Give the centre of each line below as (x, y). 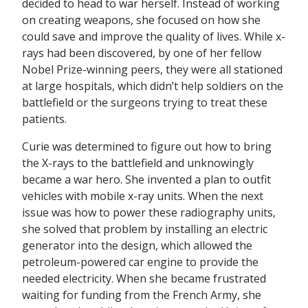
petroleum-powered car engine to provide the (140, 262)
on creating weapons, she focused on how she (141, 20)
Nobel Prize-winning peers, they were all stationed (152, 69)
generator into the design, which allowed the (137, 245)
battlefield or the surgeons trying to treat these (145, 102)
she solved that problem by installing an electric (145, 229)
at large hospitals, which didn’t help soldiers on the (153, 86)
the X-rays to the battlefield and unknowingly (138, 163)
